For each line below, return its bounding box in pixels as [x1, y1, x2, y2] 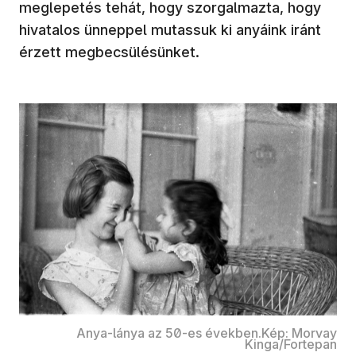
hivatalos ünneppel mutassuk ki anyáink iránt [19, 21, 321, 38]
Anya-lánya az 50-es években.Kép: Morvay [76, 324, 337, 341]
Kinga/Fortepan [245, 335, 337, 352]
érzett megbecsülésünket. [19, 43, 199, 60]
